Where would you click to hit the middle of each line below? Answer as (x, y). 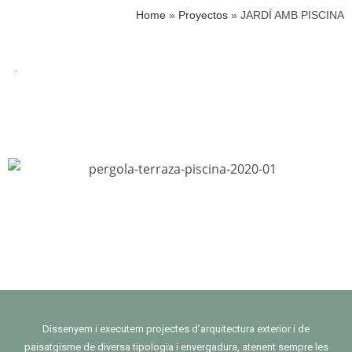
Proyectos (203, 15)
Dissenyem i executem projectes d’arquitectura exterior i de (176, 329)
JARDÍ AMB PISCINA (292, 15)
